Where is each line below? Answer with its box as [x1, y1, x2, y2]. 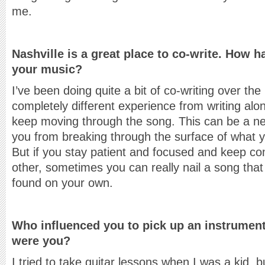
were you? [12, 234, 70, 247]
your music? [12, 63, 82, 76]
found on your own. [12, 176, 113, 189]
